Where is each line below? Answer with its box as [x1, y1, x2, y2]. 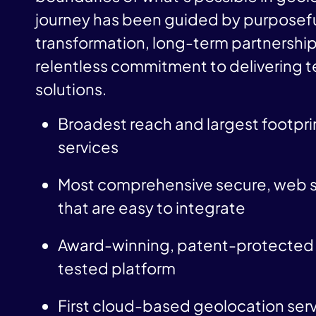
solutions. [35, 79, 107, 99]
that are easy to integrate [58, 197, 245, 217]
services [58, 137, 119, 157]
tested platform [58, 258, 176, 278]
